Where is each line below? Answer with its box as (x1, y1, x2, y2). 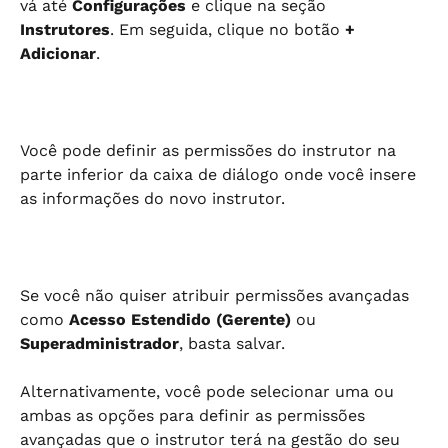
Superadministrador (20, 333, 179, 353)
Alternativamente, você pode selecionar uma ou (20, 382, 399, 402)
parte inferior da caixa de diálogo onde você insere (20, 164, 421, 184)
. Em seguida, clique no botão (110, 19, 345, 39)
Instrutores (20, 19, 110, 39)
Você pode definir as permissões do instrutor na (20, 140, 401, 160)
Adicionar (20, 43, 96, 63)
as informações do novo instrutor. (20, 188, 285, 208)
